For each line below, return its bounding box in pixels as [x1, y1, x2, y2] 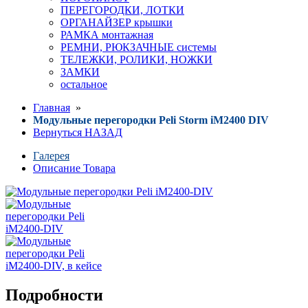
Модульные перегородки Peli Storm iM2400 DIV [33, 114, 269, 126]
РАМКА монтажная [60, 29, 153, 41]
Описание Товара [33, 162, 115, 175]
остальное [60, 78, 107, 91]
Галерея [33, 150, 69, 162]
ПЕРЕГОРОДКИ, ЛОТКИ [60, 4, 184, 16]
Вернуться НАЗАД [33, 126, 122, 139]
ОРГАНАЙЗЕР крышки [60, 16, 173, 29]
